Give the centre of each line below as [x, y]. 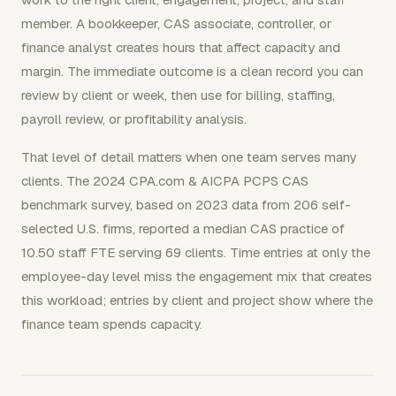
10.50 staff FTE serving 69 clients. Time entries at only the [196, 252]
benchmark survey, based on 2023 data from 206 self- [186, 204]
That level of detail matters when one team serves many [189, 156]
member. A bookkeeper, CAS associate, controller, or [176, 23]
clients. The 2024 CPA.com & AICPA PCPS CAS [165, 180]
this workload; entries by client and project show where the [197, 300]
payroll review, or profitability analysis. [134, 118]
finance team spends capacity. [112, 324]
